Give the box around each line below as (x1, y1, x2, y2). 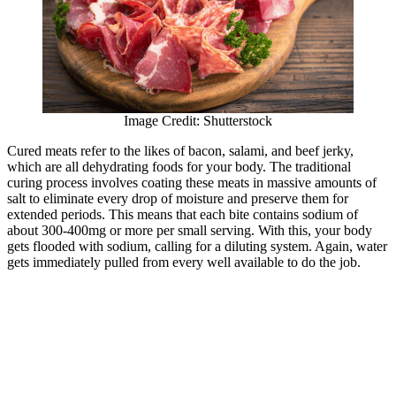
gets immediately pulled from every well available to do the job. (7, 255, 364, 270)
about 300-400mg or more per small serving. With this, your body (7, 223, 372, 239)
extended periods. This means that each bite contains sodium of (7, 207, 358, 223)
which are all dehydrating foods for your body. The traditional (7, 159, 351, 175)
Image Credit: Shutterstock (124, 113, 272, 129)
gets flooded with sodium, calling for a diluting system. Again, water (7, 239, 387, 255)
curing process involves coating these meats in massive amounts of (7, 175, 377, 191)
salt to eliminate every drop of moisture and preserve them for (7, 191, 348, 207)
